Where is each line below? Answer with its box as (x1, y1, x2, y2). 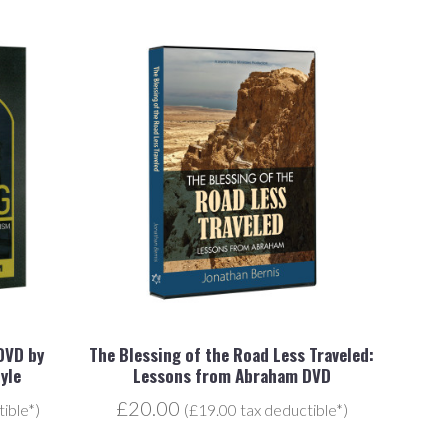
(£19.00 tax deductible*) (183, 400, 348, 420)
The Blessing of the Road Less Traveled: (89, 342, 375, 368)
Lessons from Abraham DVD (132, 363, 331, 389)
